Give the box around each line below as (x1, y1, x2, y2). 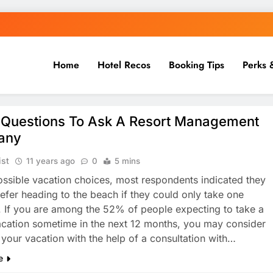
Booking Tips (168, 58, 224, 72)
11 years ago (26, 156, 76, 166)
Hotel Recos (97, 58, 151, 72)
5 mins (115, 156, 141, 166)
